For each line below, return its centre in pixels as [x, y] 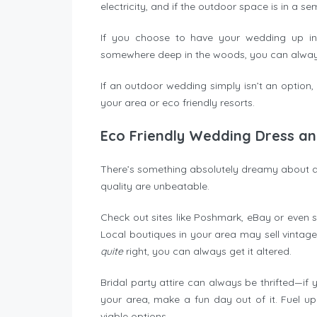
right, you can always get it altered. [209, 252]
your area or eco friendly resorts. [178, 103]
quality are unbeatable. [155, 186]
